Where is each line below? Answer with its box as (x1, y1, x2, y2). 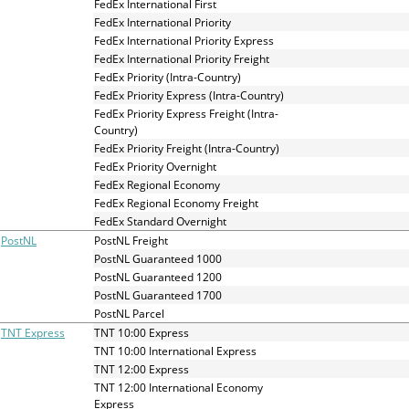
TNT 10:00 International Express (94, 343, 257, 358)
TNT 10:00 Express (94, 325, 189, 340)
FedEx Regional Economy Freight (94, 195, 258, 210)
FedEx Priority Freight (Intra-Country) (94, 141, 279, 155)
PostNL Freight (94, 233, 168, 247)
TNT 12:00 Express (94, 362, 189, 376)
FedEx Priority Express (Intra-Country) (94, 88, 284, 102)
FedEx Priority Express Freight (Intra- (94, 106, 278, 121)
